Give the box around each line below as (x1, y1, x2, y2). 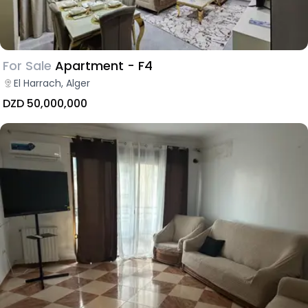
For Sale (3, 56, 52, 74)
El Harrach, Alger (14, 76, 90, 90)
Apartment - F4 (55, 56, 153, 74)
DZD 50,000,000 (3, 95, 87, 111)
